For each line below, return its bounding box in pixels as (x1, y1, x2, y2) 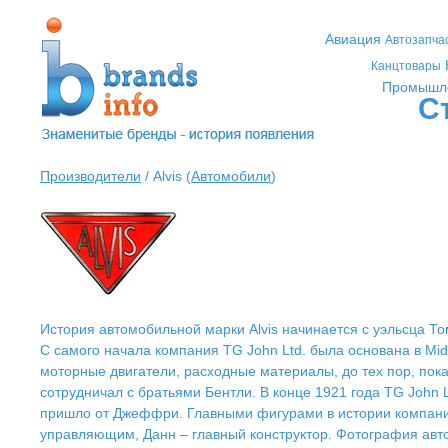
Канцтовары (371, 59, 441, 73)
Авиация (324, 31, 381, 47)
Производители (40, 168, 141, 184)
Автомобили (191, 168, 271, 184)
